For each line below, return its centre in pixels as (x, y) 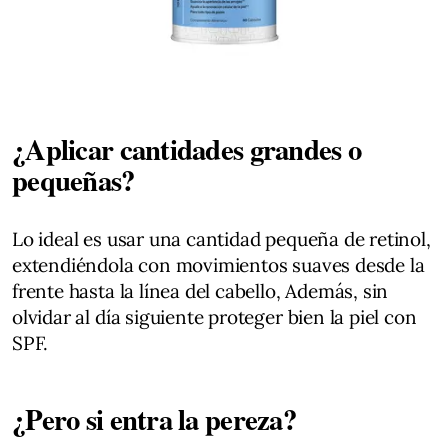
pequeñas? (73, 180)
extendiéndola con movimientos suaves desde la (218, 265)
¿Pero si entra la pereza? (159, 419)
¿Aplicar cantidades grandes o (187, 149)
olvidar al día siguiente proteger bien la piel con (214, 317)
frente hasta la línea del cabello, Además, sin (200, 291)
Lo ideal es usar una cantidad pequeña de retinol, (221, 239)
